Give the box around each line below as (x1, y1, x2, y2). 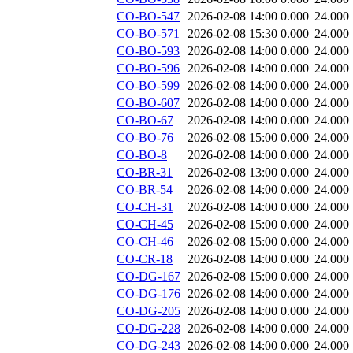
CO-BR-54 (117, 183, 173, 197)
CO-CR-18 (117, 252, 173, 266)
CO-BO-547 (117, 9, 180, 24)
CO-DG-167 (117, 269, 180, 284)
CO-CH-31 (117, 200, 173, 214)
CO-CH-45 (117, 217, 173, 232)
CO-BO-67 (117, 113, 173, 128)
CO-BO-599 (117, 79, 180, 93)
